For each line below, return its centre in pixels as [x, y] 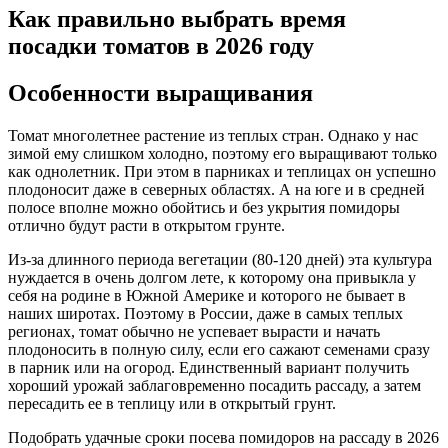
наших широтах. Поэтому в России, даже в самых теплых [205, 313]
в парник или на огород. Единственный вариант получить [208, 367]
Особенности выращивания [160, 92]
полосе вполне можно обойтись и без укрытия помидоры [204, 207]
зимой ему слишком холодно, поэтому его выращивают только [222, 153]
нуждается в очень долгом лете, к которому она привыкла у [212, 277]
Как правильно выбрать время [177, 18]
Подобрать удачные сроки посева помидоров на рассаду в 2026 [223, 437]
